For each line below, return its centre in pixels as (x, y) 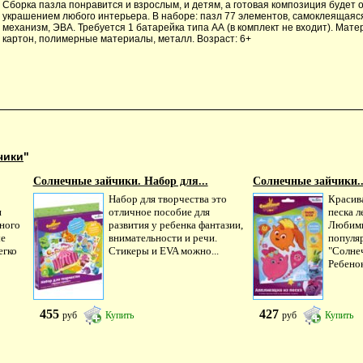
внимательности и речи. (162, 238)
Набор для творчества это (167, 199)
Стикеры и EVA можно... (163, 251)
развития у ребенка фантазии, (175, 225)
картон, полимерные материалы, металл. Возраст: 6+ (127, 38)
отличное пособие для (159, 212)
